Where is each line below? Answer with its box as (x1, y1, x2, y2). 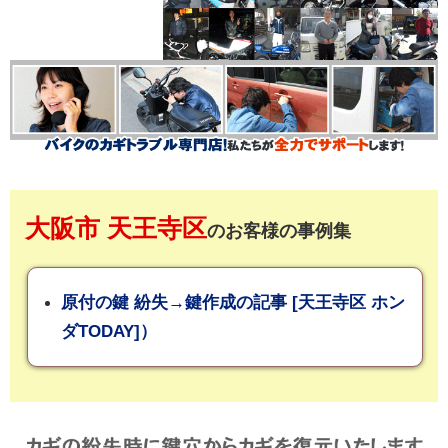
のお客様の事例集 (207, 220, 351, 241)
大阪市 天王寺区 (25, 213, 207, 242)
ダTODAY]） (61, 321, 157, 340)
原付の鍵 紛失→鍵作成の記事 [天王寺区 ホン (61, 292, 405, 311)
